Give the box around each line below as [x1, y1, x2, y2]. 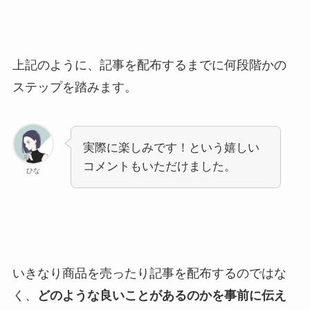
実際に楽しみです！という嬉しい [82, 140, 259, 154]
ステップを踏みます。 [12, 80, 137, 94]
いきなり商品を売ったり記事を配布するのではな [12, 266, 286, 281]
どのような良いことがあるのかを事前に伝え [37, 289, 286, 303]
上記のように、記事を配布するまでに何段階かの [12, 57, 286, 72]
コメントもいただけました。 [82, 159, 236, 173]
